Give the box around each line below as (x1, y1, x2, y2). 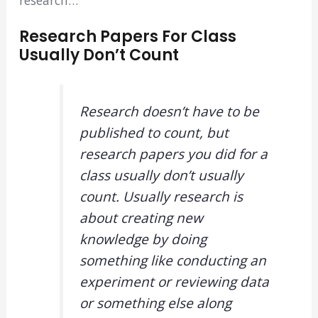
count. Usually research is (79, 187, 243, 207)
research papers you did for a (79, 145, 268, 164)
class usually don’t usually (79, 166, 243, 185)
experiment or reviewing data (79, 273, 269, 292)
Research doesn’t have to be (79, 102, 259, 121)
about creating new (79, 209, 203, 228)
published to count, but (79, 124, 229, 143)
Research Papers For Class (18, 25, 236, 48)
